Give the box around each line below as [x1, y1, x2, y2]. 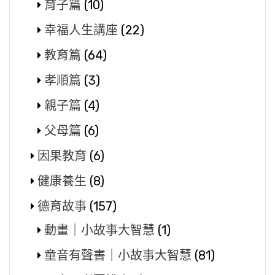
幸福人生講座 [44, 22, 118, 37]
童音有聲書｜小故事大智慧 [44, 247, 192, 263]
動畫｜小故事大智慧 [44, 222, 155, 238]
